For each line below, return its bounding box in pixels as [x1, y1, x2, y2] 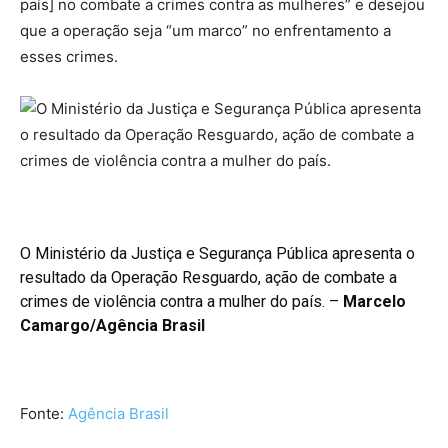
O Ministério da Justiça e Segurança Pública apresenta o [20, 244, 415, 263]
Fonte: [20, 404, 68, 423]
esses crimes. [20, 47, 118, 66]
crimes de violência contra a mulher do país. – [20, 292, 343, 311]
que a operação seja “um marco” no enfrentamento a [20, 21, 391, 40]
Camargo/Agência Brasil [20, 316, 205, 335]
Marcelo [343, 292, 406, 311]
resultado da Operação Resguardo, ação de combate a [20, 268, 397, 287]
